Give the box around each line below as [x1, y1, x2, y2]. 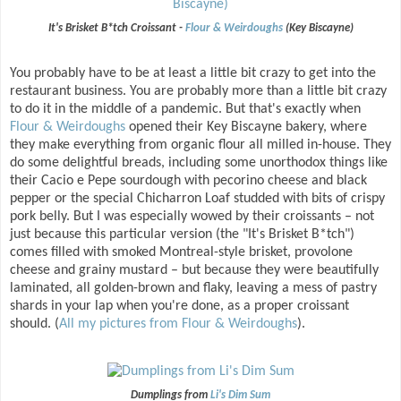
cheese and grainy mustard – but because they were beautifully [10, 263, 379, 278]
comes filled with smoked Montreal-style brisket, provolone [10, 245, 353, 260]
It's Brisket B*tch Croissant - [47, 22, 185, 35]
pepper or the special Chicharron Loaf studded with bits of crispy [10, 192, 385, 207]
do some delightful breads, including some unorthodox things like [10, 156, 388, 171]
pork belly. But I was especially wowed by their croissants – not [10, 209, 374, 225]
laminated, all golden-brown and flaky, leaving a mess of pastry [10, 281, 377, 296]
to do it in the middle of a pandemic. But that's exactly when [10, 102, 361, 117]
